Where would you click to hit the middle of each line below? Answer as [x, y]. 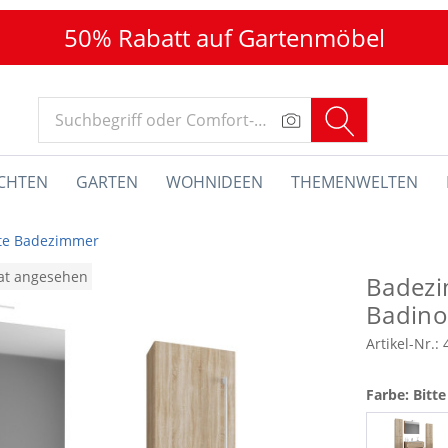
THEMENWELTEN [354, 182]
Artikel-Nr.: [404, 343]
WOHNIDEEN [214, 182]
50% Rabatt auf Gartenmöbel [224, 37]
